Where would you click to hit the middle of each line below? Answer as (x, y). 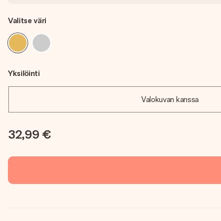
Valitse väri (27, 20)
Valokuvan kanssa (170, 99)
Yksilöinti (24, 73)
